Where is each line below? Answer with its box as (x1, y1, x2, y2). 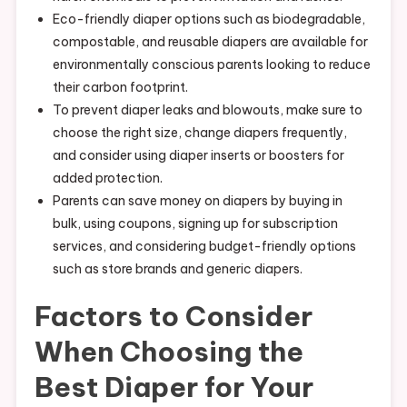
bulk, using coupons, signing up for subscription (52, 214, 338, 232)
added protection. (52, 169, 163, 186)
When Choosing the (34, 333, 303, 369)
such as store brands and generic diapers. (52, 260, 303, 277)
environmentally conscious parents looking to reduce (52, 55, 371, 73)
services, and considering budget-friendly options (52, 237, 356, 254)
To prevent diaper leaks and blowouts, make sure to (52, 101, 362, 118)
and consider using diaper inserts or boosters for (52, 146, 344, 164)
